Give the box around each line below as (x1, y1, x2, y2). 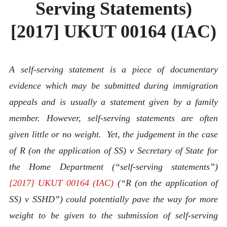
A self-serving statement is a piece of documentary (9, 64, 218, 74)
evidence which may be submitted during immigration (9, 80, 218, 91)
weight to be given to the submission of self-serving (9, 210, 218, 220)
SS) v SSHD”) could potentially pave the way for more (9, 194, 218, 204)
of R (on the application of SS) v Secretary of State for (9, 145, 218, 156)
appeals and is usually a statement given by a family (9, 96, 218, 107)
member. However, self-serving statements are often (9, 112, 218, 123)
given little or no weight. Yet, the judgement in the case (9, 129, 218, 139)
